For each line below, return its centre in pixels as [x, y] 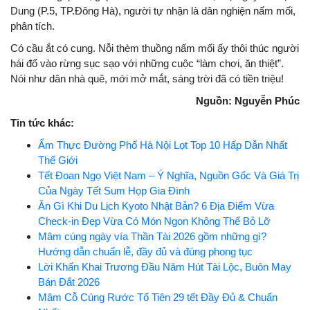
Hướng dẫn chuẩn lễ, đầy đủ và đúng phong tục [145, 252]
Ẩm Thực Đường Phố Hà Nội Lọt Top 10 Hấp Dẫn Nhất [163, 145]
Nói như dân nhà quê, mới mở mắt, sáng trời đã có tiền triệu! [147, 79]
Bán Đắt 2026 [69, 282]
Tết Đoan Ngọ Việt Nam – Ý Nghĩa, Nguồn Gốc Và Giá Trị [168, 175]
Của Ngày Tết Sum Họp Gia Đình [114, 191]
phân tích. [33, 26]
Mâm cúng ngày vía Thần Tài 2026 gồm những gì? [152, 236]
